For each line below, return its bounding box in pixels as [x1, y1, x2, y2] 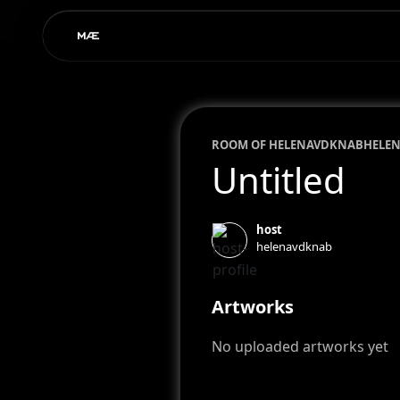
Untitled [211, 155, 346, 204]
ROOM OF [211, 137, 269, 153]
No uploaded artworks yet [211, 337, 388, 356]
